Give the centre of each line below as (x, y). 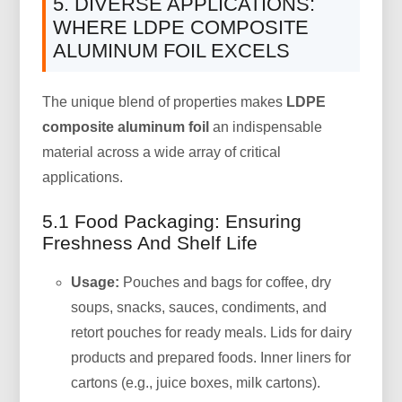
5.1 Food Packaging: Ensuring (172, 221)
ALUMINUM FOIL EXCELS (172, 50)
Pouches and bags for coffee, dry (226, 282)
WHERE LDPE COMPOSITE (181, 27)
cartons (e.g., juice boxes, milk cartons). (196, 382)
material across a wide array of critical (162, 152)
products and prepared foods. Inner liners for (211, 357)
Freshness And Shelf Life (150, 242)
